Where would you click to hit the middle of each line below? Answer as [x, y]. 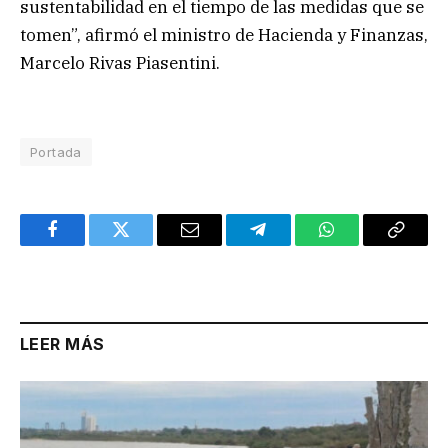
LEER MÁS [62, 344]
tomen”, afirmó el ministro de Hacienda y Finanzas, [224, 34]
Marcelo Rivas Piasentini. [120, 62]
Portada [56, 152]
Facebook [85, 244]
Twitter [145, 244]
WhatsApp [364, 244]
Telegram [290, 244]
